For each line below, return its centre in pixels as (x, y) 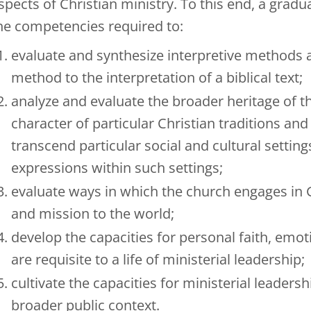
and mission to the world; (93, 213)
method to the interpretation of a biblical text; (157, 77)
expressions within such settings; (117, 168)
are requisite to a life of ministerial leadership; (158, 259)
